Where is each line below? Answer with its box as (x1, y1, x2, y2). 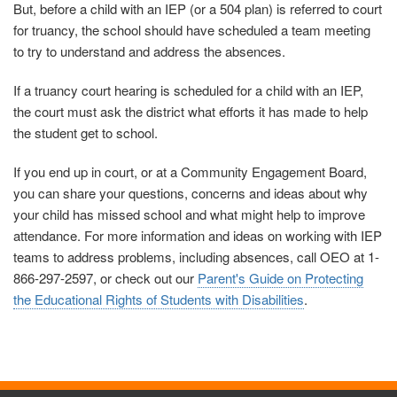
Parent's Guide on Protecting (198, 269, 363, 288)
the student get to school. (13, 123, 158, 143)
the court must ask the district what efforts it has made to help (13, 102, 368, 121)
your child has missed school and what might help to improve (13, 205, 365, 224)
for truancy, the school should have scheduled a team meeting (13, 20, 370, 40)
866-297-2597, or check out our (13, 269, 198, 288)
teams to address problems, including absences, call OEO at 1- (13, 247, 379, 267)
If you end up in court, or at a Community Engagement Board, (13, 162, 367, 182)
